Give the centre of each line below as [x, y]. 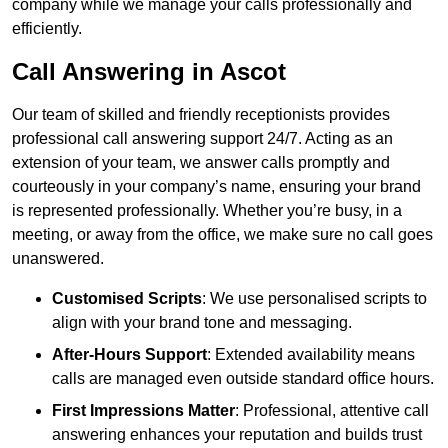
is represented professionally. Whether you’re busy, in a [207, 211]
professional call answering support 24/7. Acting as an [202, 139]
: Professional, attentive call [332, 411]
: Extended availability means [311, 355]
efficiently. [47, 29]
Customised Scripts [127, 299]
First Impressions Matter [143, 411]
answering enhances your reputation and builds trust [237, 435]
